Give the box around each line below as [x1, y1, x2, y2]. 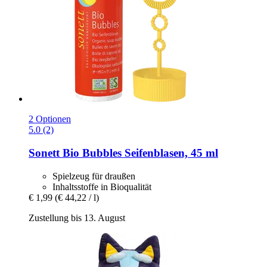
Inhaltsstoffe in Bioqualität [52, 181, 151, 192]
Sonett [29, 147, 60, 160]
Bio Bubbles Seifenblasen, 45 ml [60, 147, 218, 160]
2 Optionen [29, 114, 71, 125]
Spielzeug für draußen [52, 170, 135, 181]
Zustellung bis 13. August [29, 212, 125, 223]
